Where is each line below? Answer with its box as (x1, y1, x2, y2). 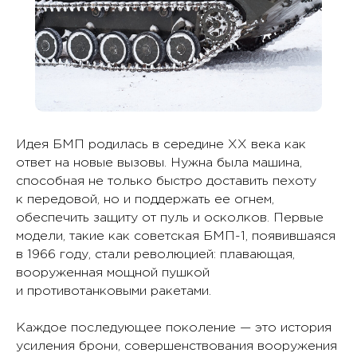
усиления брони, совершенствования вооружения (16, 340, 337, 352)
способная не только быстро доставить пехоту (16, 175, 316, 187)
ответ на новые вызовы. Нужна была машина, (16, 157, 302, 169)
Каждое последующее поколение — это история (16, 322, 331, 334)
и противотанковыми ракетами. (16, 285, 211, 297)
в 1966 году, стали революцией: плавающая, (16, 249, 295, 261)
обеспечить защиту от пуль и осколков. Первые (16, 212, 324, 224)
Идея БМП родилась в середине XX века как (16, 139, 306, 151)
